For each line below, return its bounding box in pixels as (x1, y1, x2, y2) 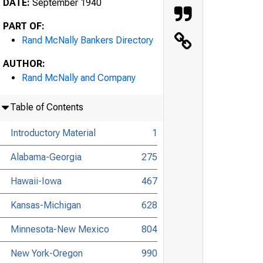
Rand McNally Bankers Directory (22, 34, 153, 46)
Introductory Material (10, 127, 96, 139)
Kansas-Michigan (10, 199, 81, 211)
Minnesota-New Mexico (10, 223, 109, 235)
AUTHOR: (3, 58, 45, 69)
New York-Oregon (10, 247, 83, 259)
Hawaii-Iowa (10, 175, 62, 187)
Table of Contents (9, 101, 83, 113)
